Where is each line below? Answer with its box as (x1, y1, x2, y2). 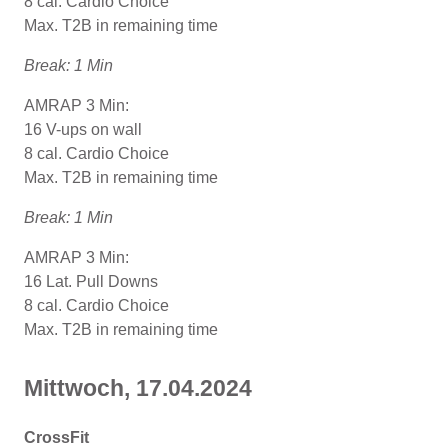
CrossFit (24, 428, 93, 446)
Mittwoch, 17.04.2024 (24, 374, 258, 401)
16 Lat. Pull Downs (24, 272, 158, 290)
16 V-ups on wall (24, 120, 146, 138)
